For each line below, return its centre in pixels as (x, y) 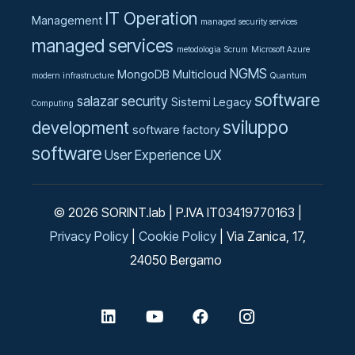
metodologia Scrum (212, 50)
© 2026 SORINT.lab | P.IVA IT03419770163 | (177, 213)
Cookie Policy (177, 237)
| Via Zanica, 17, (261, 237)
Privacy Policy (89, 237)
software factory (176, 130)
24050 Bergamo (177, 260)
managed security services (249, 22)
